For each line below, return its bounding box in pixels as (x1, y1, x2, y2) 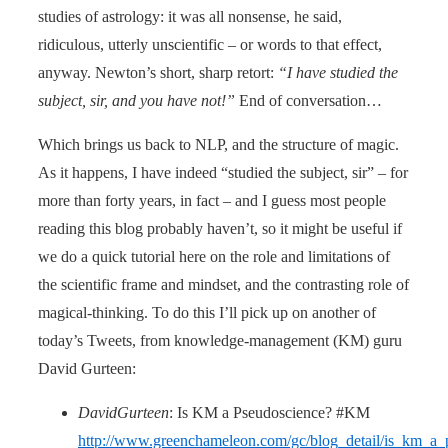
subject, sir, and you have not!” (38, 91, 235, 109)
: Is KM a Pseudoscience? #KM (169, 403, 370, 421)
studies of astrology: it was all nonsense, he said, (38, 7, 342, 25)
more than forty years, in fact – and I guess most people (38, 191, 386, 209)
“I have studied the (278, 63, 398, 81)
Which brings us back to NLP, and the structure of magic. (38, 135, 399, 153)
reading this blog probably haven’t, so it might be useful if (38, 219, 402, 237)
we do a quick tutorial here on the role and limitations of (38, 247, 390, 265)
